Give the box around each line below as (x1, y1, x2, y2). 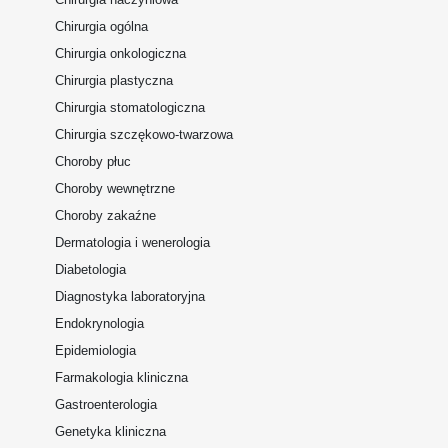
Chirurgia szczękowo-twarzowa (55, 127, 233, 142)
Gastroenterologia (55, 397, 157, 412)
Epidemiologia (55, 343, 136, 358)
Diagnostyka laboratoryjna (55, 289, 205, 304)
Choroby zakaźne (55, 208, 156, 223)
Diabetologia (55, 262, 126, 277)
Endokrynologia (55, 316, 144, 331)
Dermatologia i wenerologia (55, 235, 210, 250)
